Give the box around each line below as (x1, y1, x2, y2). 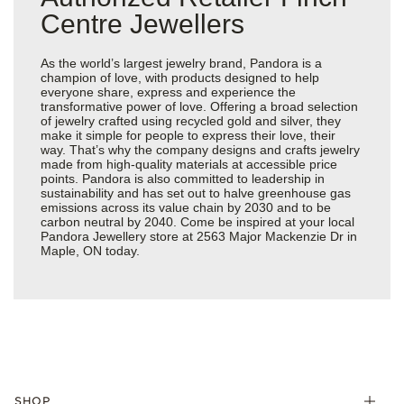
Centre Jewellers (41, 8, 244, 39)
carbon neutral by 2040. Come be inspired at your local (41, 214, 354, 229)
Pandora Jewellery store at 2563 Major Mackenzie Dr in (41, 228, 357, 243)
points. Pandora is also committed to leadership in (41, 170, 325, 186)
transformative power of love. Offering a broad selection (41, 98, 358, 114)
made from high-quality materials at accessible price (41, 156, 337, 171)
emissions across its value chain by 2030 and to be (41, 199, 331, 215)
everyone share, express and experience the (41, 84, 296, 99)
